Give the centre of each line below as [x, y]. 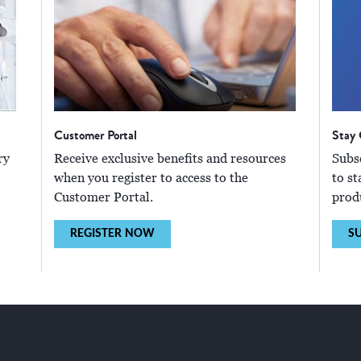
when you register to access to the [151, 178]
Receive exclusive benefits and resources [170, 159]
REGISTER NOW [112, 234]
